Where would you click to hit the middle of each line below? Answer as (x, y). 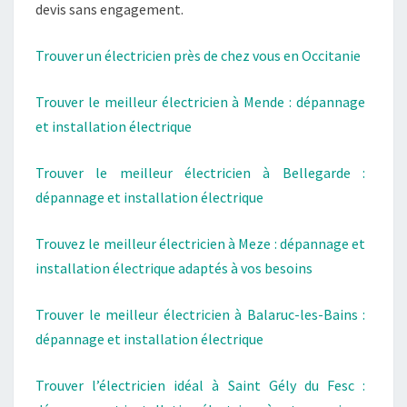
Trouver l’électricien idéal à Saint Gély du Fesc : (200, 385)
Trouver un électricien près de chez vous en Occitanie (198, 55)
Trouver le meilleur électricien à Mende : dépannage (200, 102)
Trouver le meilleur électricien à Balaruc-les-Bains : (200, 314)
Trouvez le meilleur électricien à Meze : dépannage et (200, 243)
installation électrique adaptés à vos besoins (174, 268)
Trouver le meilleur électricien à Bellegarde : (200, 173)
